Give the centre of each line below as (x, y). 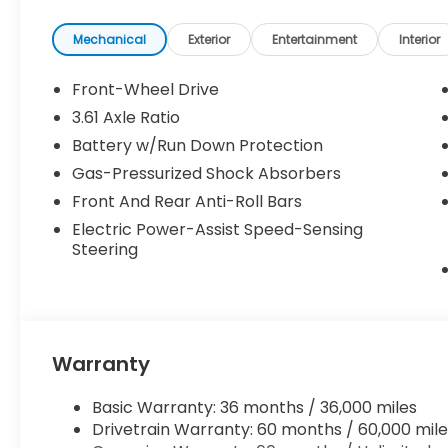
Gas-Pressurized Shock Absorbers (207, 174)
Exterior (209, 40)
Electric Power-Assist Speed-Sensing (218, 230)
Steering (105, 250)
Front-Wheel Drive (146, 90)
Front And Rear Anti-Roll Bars (187, 202)
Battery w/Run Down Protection (198, 146)
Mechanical (110, 40)
